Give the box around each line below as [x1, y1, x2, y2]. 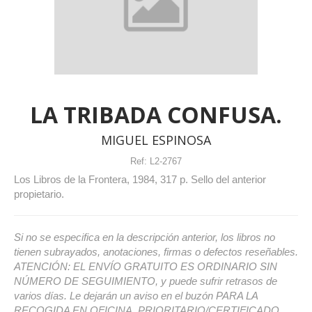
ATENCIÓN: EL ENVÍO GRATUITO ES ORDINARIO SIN [14, 260, 277, 272]
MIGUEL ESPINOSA [101, 131, 211, 148]
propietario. [14, 187, 64, 200]
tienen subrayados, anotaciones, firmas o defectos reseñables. [14, 245, 298, 258]
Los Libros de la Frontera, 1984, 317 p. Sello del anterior [14, 173, 266, 185]
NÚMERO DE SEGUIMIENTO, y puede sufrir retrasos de [14, 274, 277, 287]
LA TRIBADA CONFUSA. [30, 99, 282, 130]
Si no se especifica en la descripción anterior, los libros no [14, 231, 275, 243]
